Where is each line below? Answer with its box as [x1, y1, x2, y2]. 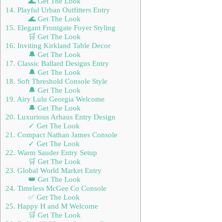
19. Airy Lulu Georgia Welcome [5, 94, 105, 103]
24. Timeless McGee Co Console [5, 183, 107, 192]
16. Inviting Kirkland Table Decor [5, 41, 111, 50]
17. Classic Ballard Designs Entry [5, 58, 109, 67]
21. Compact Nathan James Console [5, 130, 117, 139]
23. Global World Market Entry [5, 166, 102, 174]
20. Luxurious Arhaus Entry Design [5, 112, 115, 121]
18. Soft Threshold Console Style [5, 76, 108, 85]
